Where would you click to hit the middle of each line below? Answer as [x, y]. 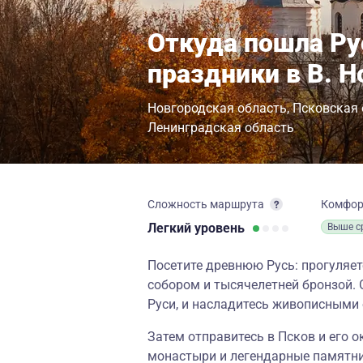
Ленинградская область [221, 128]
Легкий [171, 228]
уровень [220, 228]
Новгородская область [217, 108]
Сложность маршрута [206, 204]
